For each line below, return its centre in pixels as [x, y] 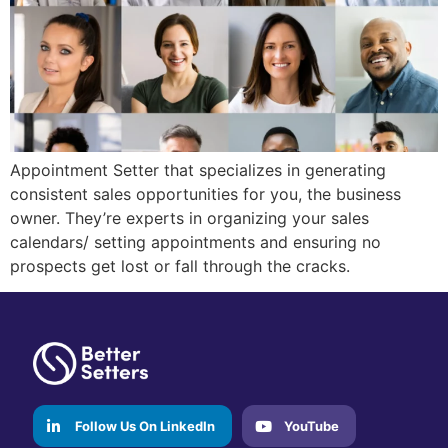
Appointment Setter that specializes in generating [198, 170]
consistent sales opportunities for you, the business [205, 194]
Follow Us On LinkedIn [145, 425]
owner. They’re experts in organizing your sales [189, 218]
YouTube [312, 425]
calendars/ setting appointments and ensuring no [195, 242]
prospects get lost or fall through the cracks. [180, 266]
